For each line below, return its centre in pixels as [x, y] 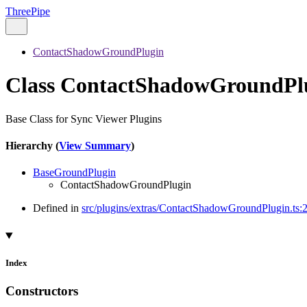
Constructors [42, 291]
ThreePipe [28, 11]
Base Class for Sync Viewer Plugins [84, 119]
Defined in [57, 208]
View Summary [95, 146]
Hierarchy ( [32, 146]
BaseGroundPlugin [74, 173]
